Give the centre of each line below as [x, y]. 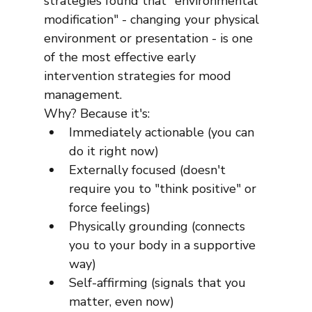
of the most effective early [121, 57]
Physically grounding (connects [158, 227]
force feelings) [109, 208]
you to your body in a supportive [164, 245]
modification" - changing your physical [153, 20]
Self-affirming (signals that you [159, 283]
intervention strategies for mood [139, 76]
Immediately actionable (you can [163, 133]
